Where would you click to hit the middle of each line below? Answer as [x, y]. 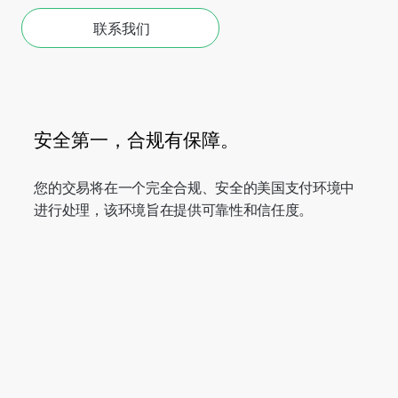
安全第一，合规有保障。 [137, 139]
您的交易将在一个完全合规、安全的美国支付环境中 [195, 187]
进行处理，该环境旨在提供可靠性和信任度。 [174, 209]
